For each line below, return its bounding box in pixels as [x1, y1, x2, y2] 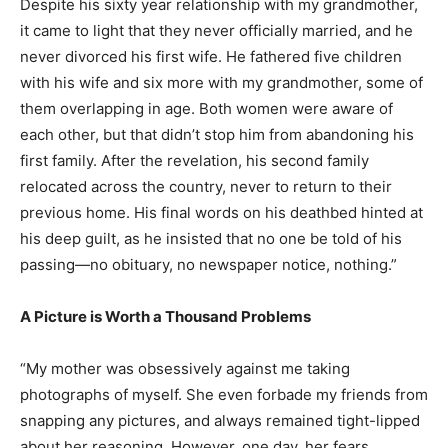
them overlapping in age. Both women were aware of [20, 99, 393, 118]
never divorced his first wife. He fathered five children [20, 47, 402, 66]
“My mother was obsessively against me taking [20, 359, 350, 378]
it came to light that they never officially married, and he [20, 21, 413, 40]
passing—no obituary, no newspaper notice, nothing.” [20, 255, 397, 274]
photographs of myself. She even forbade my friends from [20, 385, 428, 404]
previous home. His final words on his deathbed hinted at [20, 203, 423, 222]
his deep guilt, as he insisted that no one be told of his [20, 229, 402, 248]
